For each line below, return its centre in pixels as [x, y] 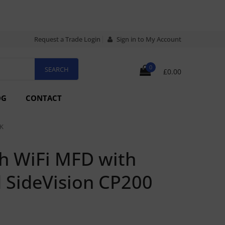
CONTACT [44, 98]
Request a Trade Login [67, 39]
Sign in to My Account [148, 39]
